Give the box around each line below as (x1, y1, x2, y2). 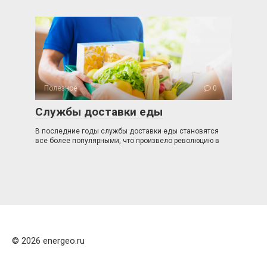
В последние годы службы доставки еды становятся (35, 127, 219, 135)
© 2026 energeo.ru (12, 235, 85, 246)
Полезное (44, 84, 77, 92)
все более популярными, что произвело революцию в (35, 136, 219, 145)
